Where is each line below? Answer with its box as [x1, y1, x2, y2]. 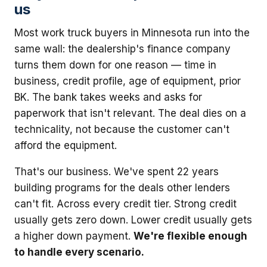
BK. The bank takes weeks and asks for [14, 91, 202, 103]
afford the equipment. [14, 139, 117, 151]
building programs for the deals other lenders [14, 181, 230, 194]
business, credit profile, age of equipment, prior [14, 74, 241, 87]
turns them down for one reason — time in [14, 58, 216, 71]
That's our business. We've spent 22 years [14, 165, 219, 178]
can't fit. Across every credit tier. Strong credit [14, 197, 237, 210]
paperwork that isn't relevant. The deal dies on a [14, 107, 246, 119]
